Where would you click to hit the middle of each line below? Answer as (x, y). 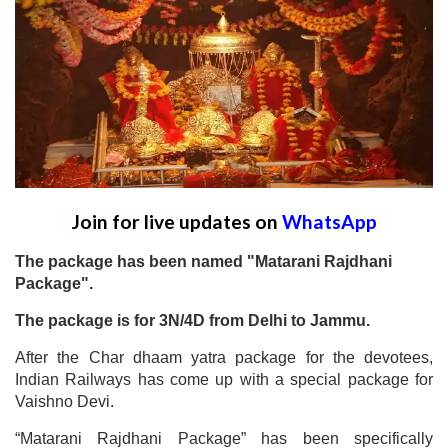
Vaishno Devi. (64, 401)
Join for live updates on (176, 221)
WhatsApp (329, 221)
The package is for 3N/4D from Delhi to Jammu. (192, 320)
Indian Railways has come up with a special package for (224, 379)
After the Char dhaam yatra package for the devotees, (224, 357)
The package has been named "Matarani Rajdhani (203, 261)
